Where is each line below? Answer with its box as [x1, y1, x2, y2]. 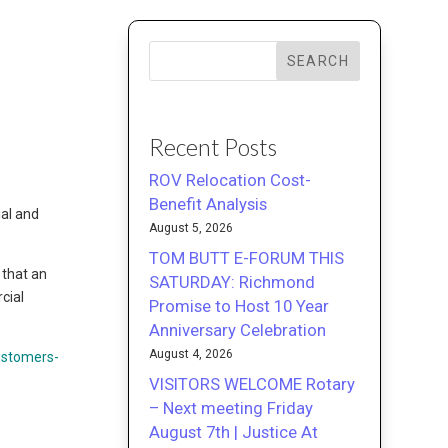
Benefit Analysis [149, 193, 268, 214]
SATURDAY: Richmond [149, 271, 316, 292]
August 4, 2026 [149, 346, 234, 361]
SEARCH [286, 52, 349, 69]
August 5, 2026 [149, 220, 234, 235]
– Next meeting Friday [149, 397, 314, 418]
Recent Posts [149, 132, 278, 161]
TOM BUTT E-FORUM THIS [149, 247, 345, 268]
